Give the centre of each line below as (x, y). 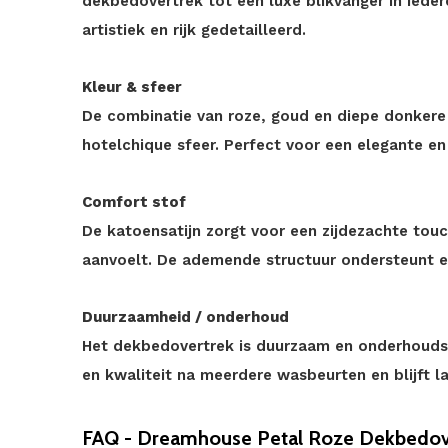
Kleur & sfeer (132, 87)
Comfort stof (134, 202)
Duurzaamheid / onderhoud (185, 317)
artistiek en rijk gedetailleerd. (194, 30)
